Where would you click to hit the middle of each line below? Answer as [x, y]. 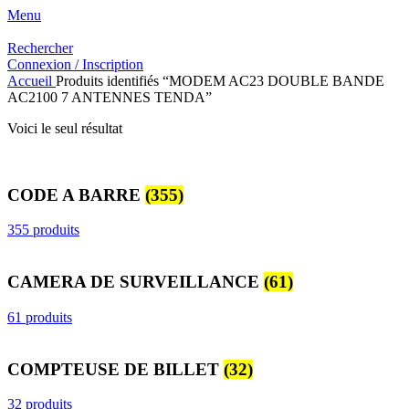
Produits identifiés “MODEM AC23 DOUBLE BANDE [220, 81]
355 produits [43, 230]
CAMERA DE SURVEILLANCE [136, 282]
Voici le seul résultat [65, 128]
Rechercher [40, 48]
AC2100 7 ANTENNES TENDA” [110, 97]
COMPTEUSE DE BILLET [115, 369]
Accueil [31, 81]
